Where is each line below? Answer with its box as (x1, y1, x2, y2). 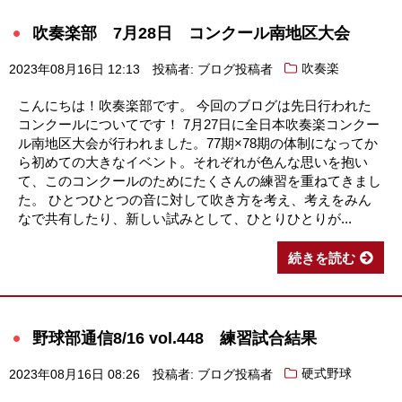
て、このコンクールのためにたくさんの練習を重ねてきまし (18, 172, 381, 188)
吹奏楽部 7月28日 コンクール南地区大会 (32, 22, 350, 42)
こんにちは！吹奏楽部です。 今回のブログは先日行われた (18, 97, 371, 113)
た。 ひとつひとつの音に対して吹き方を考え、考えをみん (18, 191, 371, 207)
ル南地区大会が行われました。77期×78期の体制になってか (18, 135, 378, 151)
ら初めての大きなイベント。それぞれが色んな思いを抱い (18, 153, 368, 170)
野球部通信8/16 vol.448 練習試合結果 (32, 328, 317, 347)
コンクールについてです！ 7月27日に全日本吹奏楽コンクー (18, 116, 380, 132)
